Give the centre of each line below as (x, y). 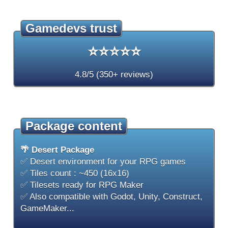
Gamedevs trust (71, 28)
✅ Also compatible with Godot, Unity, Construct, (111, 197)
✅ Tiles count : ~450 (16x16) (75, 173)
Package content (74, 126)
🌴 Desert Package (57, 150)
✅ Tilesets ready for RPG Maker (82, 185)
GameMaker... (47, 208)
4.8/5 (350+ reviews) (114, 75)
